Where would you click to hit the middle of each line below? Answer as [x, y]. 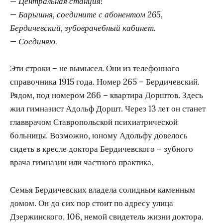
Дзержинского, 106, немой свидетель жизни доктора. [107, 216]
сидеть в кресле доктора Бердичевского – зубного [102, 149]
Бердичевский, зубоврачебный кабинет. [83, 28]
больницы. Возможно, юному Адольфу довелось [99, 136]
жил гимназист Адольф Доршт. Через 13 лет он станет [108, 109]
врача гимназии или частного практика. [82, 163]
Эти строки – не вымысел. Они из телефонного [95, 68]
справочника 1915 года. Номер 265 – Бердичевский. [105, 82]
